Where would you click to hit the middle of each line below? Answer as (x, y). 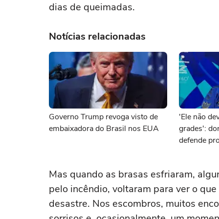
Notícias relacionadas (97, 36)
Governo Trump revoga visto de (103, 117)
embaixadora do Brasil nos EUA (104, 129)
